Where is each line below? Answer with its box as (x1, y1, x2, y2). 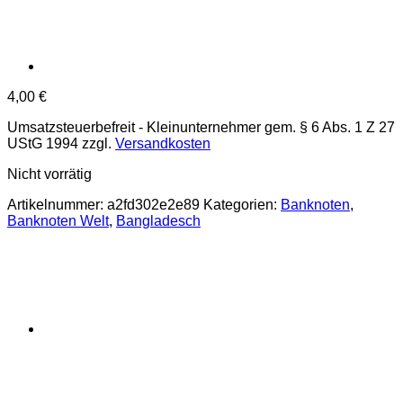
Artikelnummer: (7, 196, 107, 212)
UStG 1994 (7, 135, 78, 151)
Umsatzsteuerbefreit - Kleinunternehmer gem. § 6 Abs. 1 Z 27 (7, 119, 395, 135)
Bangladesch (116, 212, 201, 228)
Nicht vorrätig (7, 166, 92, 182)
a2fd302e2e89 (107, 196, 200, 212)
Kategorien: (203, 196, 281, 212)
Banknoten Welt (7, 212, 109, 228)
